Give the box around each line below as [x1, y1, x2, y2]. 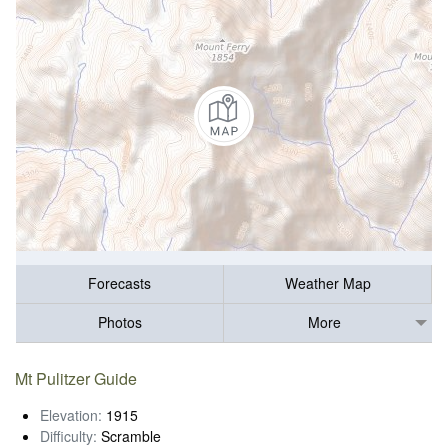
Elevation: [40, 404, 102, 425]
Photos [97, 312, 142, 333]
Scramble [97, 425, 161, 446]
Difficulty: [40, 425, 97, 446]
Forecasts [88, 273, 151, 294]
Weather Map [284, 273, 371, 294]
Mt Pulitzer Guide [15, 366, 138, 390]
